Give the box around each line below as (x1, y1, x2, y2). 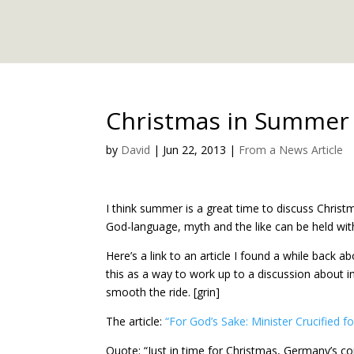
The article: (106, 314, 166, 329)
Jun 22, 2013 (163, 142, 227, 157)
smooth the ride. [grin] (106, 284, 220, 299)
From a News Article (239, 142, 344, 157)
